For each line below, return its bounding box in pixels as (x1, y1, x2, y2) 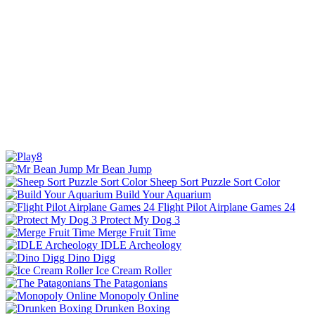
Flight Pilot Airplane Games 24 (157, 200, 295, 213)
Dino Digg (67, 251, 115, 264)
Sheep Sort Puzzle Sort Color (150, 175, 280, 188)
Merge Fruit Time (98, 226, 176, 238)
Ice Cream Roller (96, 264, 172, 276)
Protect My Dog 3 (100, 213, 180, 226)
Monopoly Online (99, 289, 179, 302)
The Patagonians (94, 276, 167, 289)
